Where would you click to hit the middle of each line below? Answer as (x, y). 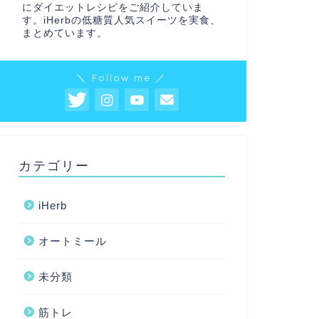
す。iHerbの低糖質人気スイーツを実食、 (121, 20)
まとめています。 (64, 33)
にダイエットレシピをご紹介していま (113, 7)
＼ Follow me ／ (122, 77)
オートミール (72, 241)
